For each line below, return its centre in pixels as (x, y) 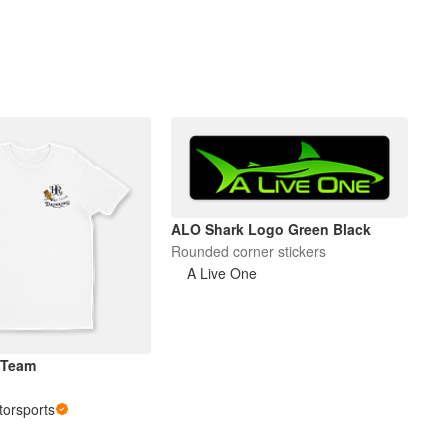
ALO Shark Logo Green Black (271, 228)
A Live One (222, 272)
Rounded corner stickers (249, 250)
